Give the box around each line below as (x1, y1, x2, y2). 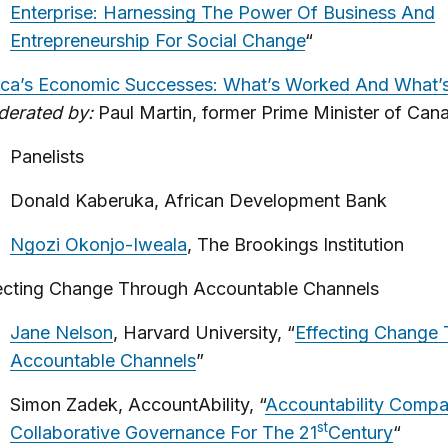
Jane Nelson (9, 322, 113, 343)
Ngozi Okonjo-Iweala (9, 234, 187, 255)
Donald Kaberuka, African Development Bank (9, 190, 387, 211)
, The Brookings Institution (186, 234, 404, 255)
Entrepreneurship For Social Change (9, 30, 305, 51)
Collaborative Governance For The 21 (9, 422, 317, 443)
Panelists (9, 146, 84, 167)
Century (327, 422, 393, 443)
